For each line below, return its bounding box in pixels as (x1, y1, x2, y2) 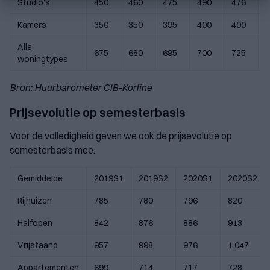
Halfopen (17, 218, 52, 229)
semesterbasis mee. (10, 144, 95, 157)
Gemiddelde (17, 173, 63, 184)
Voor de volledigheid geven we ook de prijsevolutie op (10, 130, 232, 142)
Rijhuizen (17, 195, 52, 207)
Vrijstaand (17, 240, 58, 251)
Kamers (17, 19, 46, 31)
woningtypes (17, 54, 68, 65)
